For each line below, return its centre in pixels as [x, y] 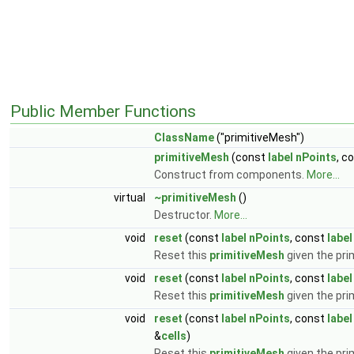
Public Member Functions [103, 111]
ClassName [184, 137]
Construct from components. [230, 174]
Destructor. [184, 215]
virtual [131, 197]
